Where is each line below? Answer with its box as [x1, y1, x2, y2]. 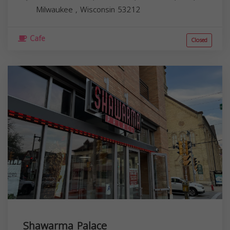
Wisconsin [80, 3, 118, 17]
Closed [191, 35, 207, 46]
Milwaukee [36, 3, 75, 17]
